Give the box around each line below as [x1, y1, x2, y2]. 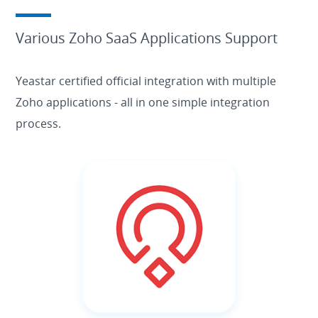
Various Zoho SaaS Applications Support [16, 28, 278, 48]
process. [16, 116, 62, 132]
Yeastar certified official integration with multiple [16, 73, 277, 89]
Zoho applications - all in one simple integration [16, 94, 270, 111]
